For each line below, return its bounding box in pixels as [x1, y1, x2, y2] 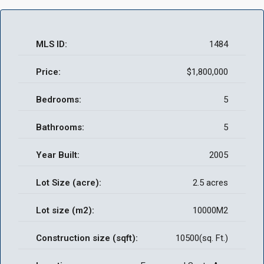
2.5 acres [193, 177, 228, 188]
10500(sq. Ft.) [176, 233, 228, 243]
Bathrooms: [36, 122, 84, 133]
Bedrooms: [36, 94, 81, 105]
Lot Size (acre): [36, 177, 101, 188]
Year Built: [36, 150, 80, 160]
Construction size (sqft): [36, 233, 138, 243]
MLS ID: [36, 39, 67, 49]
